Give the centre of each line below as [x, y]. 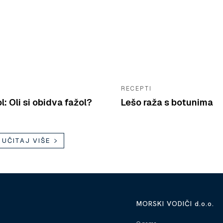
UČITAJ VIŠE [26, 140]
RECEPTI [136, 88]
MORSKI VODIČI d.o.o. [175, 203]
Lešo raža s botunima [167, 102]
